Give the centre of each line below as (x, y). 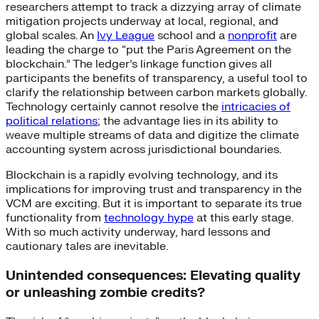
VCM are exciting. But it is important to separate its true (154, 204)
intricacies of (256, 107)
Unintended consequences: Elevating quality (153, 275)
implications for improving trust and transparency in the (154, 190)
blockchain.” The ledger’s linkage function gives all (139, 64)
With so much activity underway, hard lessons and (138, 232)
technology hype (149, 218)
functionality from (55, 218)
